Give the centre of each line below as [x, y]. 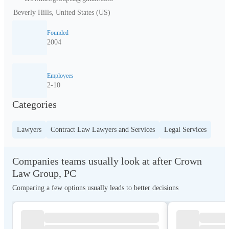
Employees [60, 76]
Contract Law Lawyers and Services [103, 130]
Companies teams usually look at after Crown [107, 161]
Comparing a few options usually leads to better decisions [95, 188]
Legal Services [185, 130]
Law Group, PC [44, 173]
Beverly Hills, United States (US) [62, 13]
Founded [58, 33]
